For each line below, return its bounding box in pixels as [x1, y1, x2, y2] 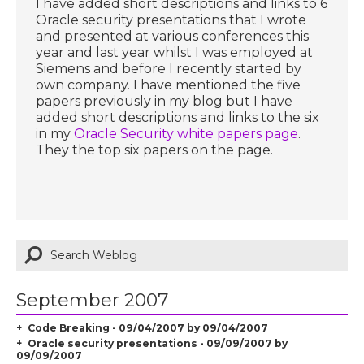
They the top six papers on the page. [36, 141, 274, 158]
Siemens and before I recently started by [36, 60, 302, 76]
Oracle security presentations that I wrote [36, 11, 307, 28]
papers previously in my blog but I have [36, 93, 293, 109]
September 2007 [16, 288, 169, 311]
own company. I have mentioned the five [36, 76, 301, 93]
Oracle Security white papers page [74, 125, 299, 141]
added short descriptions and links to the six [36, 109, 320, 125]
